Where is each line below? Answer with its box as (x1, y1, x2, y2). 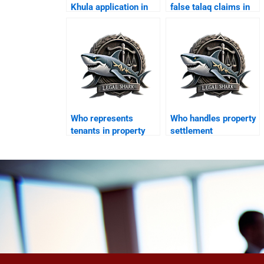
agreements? (170, 137, 223, 148)
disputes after (71, 137, 126, 148)
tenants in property (71, 125, 146, 136)
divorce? (71, 150, 105, 161)
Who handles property (170, 113, 257, 124)
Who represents (71, 113, 134, 124)
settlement (170, 125, 213, 136)
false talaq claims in (170, 1, 250, 12)
